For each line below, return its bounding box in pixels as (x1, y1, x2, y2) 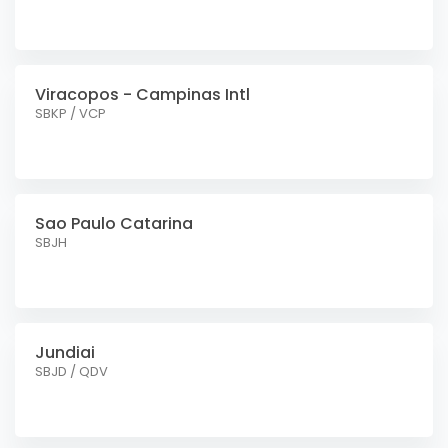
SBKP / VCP (35, 104, 106, 123)
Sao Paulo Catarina (35, 212, 193, 235)
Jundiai (35, 341, 95, 364)
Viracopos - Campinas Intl (35, 83, 250, 106)
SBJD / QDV (35, 362, 108, 381)
